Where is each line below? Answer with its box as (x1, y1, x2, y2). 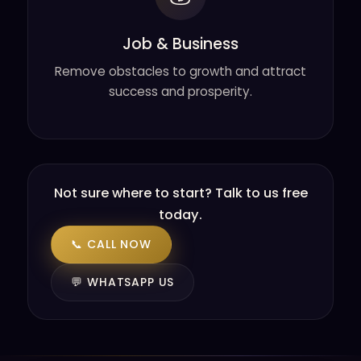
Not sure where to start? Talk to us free (53, 184, 308, 202)
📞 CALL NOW (71, 236, 151, 252)
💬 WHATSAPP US (71, 274, 175, 290)
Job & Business (122, 33, 239, 55)
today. (159, 205, 202, 224)
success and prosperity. (109, 83, 252, 100)
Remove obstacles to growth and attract (55, 63, 306, 80)
